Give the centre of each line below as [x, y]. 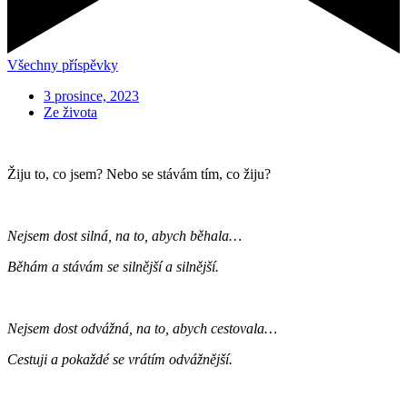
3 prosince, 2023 [91, 95]
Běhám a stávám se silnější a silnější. [113, 266]
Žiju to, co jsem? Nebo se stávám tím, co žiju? [139, 174]
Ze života [70, 112]
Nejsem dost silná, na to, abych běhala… [124, 235]
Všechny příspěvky [63, 65]
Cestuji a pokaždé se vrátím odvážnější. [120, 359]
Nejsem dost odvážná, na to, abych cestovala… [142, 328]
